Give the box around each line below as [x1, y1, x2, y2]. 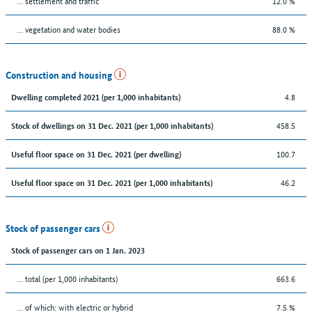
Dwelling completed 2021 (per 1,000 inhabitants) [11, 90, 180, 102]
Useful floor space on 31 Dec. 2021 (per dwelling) [11, 147, 181, 159]
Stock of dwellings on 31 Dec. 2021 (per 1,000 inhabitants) [11, 118, 213, 131]
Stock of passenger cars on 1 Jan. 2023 [11, 243, 145, 256]
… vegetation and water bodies [17, 22, 120, 36]
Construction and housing [6, 67, 114, 81]
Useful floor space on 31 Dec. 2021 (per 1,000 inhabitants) [11, 175, 212, 188]
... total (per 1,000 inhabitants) [17, 271, 118, 285]
